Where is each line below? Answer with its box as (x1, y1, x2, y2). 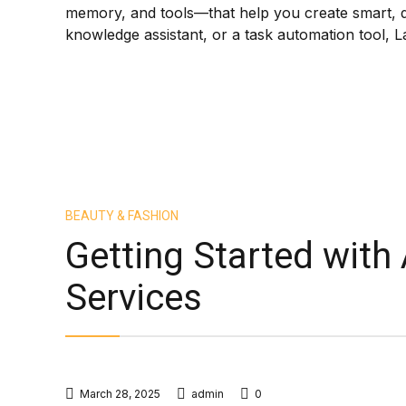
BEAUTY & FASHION (65, 208, 179, 223)
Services (65, 276, 202, 319)
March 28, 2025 (80, 387, 160, 401)
